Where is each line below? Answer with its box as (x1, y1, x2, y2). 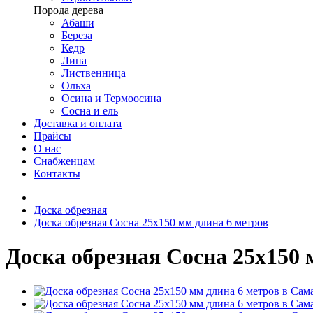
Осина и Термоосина (61, 92, 161, 104)
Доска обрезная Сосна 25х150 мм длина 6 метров (34, 217, 268, 228)
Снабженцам (34, 155, 95, 167)
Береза (61, 29, 92, 41)
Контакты (34, 168, 80, 180)
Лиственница (61, 67, 126, 79)
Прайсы (34, 130, 71, 142)
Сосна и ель (61, 105, 118, 117)
